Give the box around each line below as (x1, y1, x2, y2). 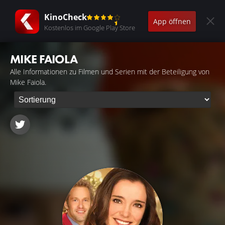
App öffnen (153, 16, 191, 26)
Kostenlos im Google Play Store (44, 23, 135, 32)
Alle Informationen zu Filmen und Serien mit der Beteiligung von (10, 67, 209, 76)
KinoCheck (44, 11, 87, 23)
